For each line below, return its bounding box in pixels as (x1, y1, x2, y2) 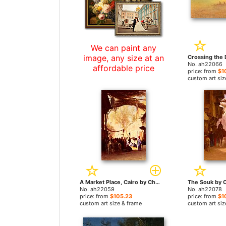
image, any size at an (83, 53, 164, 63)
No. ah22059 (80, 186, 115, 193)
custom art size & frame (80, 200, 142, 207)
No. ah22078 (187, 186, 222, 193)
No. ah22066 (187, 61, 222, 68)
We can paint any (90, 43, 156, 53)
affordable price (92, 63, 154, 73)
